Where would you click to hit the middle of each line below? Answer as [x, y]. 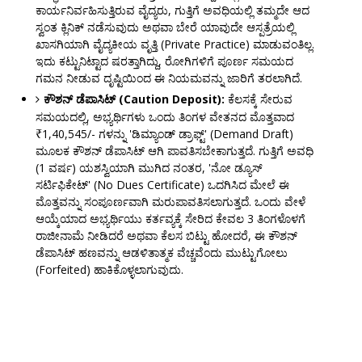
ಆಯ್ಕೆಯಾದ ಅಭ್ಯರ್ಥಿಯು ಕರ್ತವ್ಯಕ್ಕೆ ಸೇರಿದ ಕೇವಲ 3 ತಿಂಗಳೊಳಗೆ [170, 219]
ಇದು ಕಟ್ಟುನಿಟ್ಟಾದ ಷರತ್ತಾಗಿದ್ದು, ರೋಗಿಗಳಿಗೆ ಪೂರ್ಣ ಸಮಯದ [164, 61]
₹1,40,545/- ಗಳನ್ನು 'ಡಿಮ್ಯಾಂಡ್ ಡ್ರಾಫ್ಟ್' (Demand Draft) [164, 134]
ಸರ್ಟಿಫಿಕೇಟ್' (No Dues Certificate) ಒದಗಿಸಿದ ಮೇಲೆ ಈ [162, 185]
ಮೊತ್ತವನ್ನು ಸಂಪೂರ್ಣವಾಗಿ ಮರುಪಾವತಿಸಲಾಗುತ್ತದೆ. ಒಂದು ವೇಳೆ [170, 202]
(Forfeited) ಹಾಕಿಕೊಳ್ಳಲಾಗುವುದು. [109, 270]
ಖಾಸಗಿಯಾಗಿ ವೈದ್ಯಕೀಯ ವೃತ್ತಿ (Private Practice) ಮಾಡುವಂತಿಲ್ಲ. [175, 44]
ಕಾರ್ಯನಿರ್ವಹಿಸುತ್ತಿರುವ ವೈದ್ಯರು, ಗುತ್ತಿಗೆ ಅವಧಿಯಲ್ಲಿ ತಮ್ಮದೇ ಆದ [172, 11]
